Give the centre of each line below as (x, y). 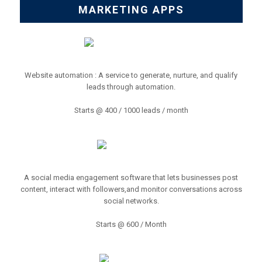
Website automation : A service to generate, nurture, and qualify (131, 75)
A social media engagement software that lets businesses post (131, 177)
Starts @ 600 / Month (131, 224)
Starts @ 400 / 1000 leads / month (131, 110)
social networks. (131, 201)
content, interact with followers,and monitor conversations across (131, 189)
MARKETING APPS (131, 10)
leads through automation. (131, 87)
